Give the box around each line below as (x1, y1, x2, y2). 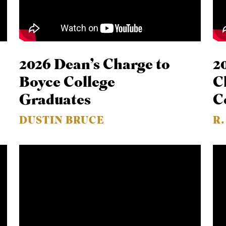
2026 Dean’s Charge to (19, 58, 171, 73)
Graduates (19, 93, 91, 108)
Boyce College (19, 75, 116, 90)
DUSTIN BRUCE (19, 116, 105, 126)
